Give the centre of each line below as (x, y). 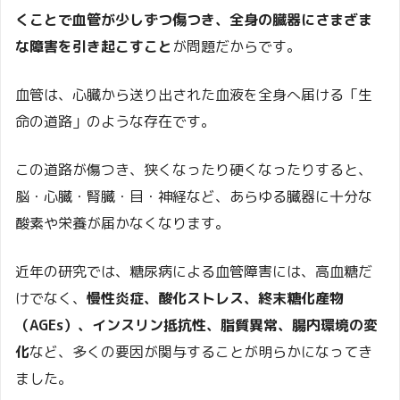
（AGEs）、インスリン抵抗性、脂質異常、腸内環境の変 (196, 325)
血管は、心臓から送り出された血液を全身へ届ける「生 (194, 94)
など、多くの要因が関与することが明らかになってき (201, 351)
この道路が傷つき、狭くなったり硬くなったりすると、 (194, 169)
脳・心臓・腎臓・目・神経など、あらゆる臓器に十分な (194, 196)
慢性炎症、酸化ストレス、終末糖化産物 (215, 298)
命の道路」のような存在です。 (115, 121)
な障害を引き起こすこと (94, 46)
